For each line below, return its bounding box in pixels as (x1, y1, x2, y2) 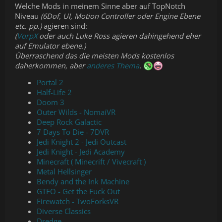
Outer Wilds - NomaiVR (37, 107, 115, 117)
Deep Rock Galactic (37, 117, 102, 127)
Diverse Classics (37, 206, 91, 217)
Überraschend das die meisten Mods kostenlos (15, 50, 174, 60)
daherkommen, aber (15, 60, 87, 70)
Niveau (15, 10, 41, 21)
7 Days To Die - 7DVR (37, 127, 109, 137)
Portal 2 (37, 77, 63, 88)
